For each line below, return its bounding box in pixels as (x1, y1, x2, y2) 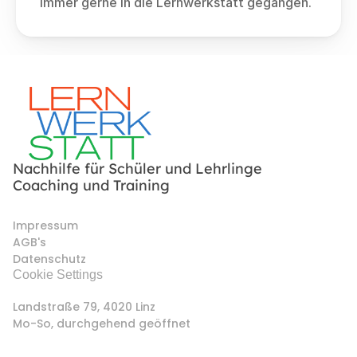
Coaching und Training (13, 176, 170, 194)
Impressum (13, 218, 78, 233)
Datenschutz (13, 251, 86, 267)
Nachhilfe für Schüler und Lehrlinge (13, 159, 262, 178)
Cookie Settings (13, 268, 103, 281)
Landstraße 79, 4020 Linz (13, 299, 159, 315)
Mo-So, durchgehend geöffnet (13, 316, 190, 331)
